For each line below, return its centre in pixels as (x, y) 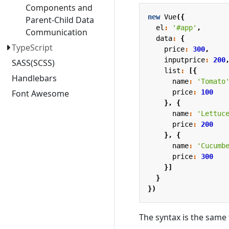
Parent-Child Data (60, 20)
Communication (56, 32)
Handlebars (35, 78)
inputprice (185, 60)
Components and (59, 8)
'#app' (185, 27)
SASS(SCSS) (33, 63)
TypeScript (32, 48)
